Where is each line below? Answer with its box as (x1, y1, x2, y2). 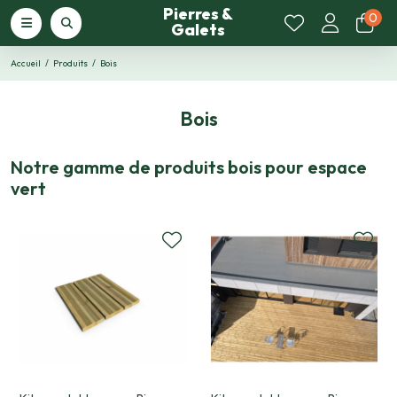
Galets (171, 19, 226, 40)
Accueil (11, 58, 41, 69)
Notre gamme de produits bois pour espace (11, 156, 367, 178)
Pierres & (163, 4, 234, 24)
